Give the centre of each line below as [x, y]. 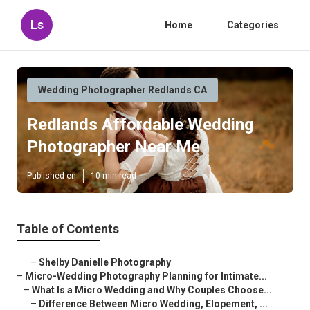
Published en [52, 176]
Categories [253, 25]
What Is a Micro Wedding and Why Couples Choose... [152, 290]
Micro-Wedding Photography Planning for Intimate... [146, 276]
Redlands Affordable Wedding [140, 125]
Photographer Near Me [113, 147]
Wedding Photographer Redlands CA [122, 90]
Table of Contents [68, 229]
